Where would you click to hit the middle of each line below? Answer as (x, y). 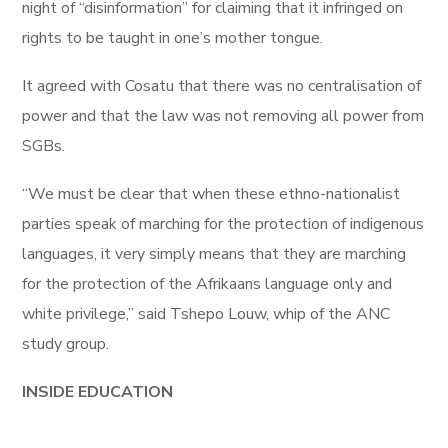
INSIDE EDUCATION (98, 392)
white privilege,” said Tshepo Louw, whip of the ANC (206, 314)
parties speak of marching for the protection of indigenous (223, 224)
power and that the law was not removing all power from (223, 116)
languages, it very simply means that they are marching (214, 254)
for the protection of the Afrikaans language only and (207, 284)
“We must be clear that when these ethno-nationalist (211, 194)
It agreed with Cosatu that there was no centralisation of (222, 86)
